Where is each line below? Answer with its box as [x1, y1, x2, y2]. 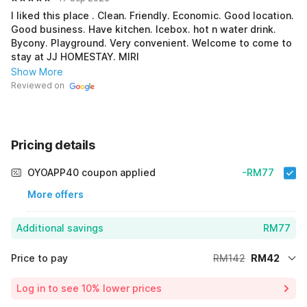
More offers [27, 188, 84, 200]
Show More [11, 65, 63, 77]
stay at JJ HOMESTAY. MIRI [119, 50, 139, 62]
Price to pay [11, 251, 68, 264]
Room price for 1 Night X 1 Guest [22, 273, 175, 286]
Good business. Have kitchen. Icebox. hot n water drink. [11, 23, 276, 35]
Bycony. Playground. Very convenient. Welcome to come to [11, 36, 51, 49]
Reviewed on [11, 80, 64, 91]
